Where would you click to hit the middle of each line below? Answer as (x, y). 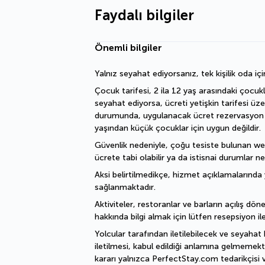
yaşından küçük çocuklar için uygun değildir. (178, 128)
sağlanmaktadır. (125, 187)
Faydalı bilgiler (144, 15)
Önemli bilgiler (128, 48)
